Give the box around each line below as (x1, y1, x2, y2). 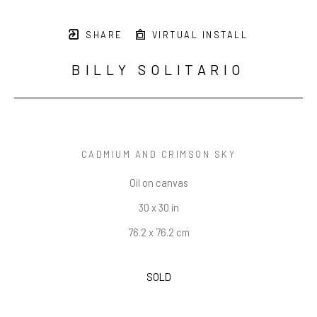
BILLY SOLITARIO (71, 61, 246, 79)
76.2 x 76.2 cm (127, 226, 190, 239)
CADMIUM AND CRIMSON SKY (81, 149, 236, 161)
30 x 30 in (138, 201, 179, 214)
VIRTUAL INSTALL (148, 29, 248, 41)
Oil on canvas (129, 176, 188, 190)
